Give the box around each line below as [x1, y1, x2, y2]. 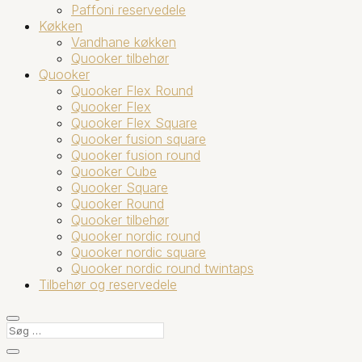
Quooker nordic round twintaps [71, 259, 254, 276]
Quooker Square [71, 179, 168, 196]
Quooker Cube [71, 162, 157, 179]
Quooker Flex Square [71, 114, 197, 131]
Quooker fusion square [71, 130, 206, 147]
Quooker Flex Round [71, 82, 193, 99]
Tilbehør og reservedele [39, 276, 177, 293]
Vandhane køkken [71, 33, 176, 50]
